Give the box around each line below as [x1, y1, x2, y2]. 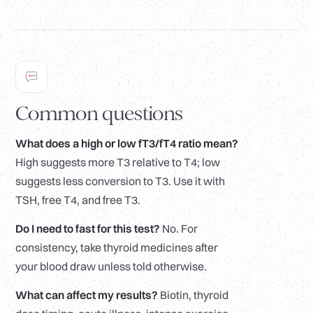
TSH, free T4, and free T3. [15, 193, 140, 208]
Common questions [15, 101, 183, 126]
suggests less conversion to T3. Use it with [15, 174, 225, 189]
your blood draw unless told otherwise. [15, 259, 207, 274]
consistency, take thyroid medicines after [15, 240, 218, 255]
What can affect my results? [15, 288, 158, 303]
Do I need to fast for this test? [15, 221, 160, 236]
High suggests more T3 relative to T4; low [15, 155, 220, 170]
